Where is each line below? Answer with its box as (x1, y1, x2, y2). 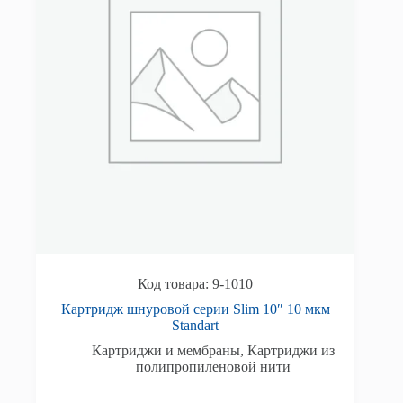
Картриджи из (247, 342, 336, 358)
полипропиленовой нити (136, 358, 291, 374)
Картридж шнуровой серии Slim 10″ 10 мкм (60, 300, 330, 317)
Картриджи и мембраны (92, 342, 241, 358)
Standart (172, 317, 219, 333)
